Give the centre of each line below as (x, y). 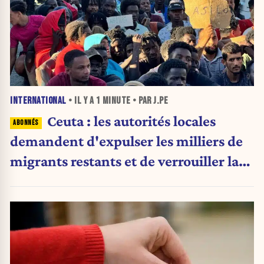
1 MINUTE (113, 100)
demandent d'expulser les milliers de (126, 141)
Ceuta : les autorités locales (131, 121)
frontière (38, 181)
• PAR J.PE (149, 100)
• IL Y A (81, 100)
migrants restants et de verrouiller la (124, 161)
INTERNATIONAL (38, 100)
